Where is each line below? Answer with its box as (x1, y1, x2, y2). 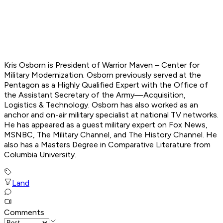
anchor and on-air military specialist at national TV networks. (4, 110, 219, 120)
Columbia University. (4, 150, 78, 160)
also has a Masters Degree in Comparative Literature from (4, 140, 211, 150)
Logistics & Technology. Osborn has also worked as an (4, 100, 198, 110)
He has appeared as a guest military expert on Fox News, (4, 120, 208, 130)
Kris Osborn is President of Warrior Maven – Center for (4, 60, 200, 70)
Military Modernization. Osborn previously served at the (4, 70, 201, 80)
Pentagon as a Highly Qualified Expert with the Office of (4, 80, 208, 90)
